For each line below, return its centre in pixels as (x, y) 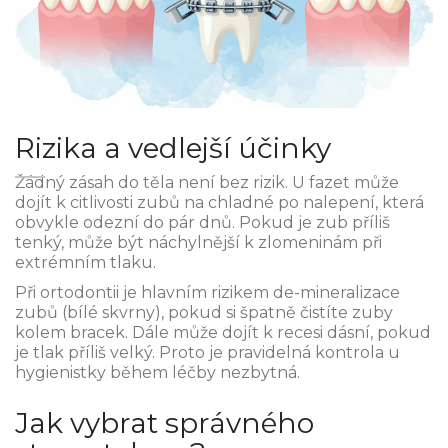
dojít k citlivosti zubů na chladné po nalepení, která (219, 203)
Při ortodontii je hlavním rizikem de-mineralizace (207, 293)
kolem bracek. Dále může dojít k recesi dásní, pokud (223, 333)
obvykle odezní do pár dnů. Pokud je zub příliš (202, 223)
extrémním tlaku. (85, 263)
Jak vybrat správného (164, 423)
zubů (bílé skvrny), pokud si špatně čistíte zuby (204, 313)
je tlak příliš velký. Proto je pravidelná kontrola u (207, 353)
